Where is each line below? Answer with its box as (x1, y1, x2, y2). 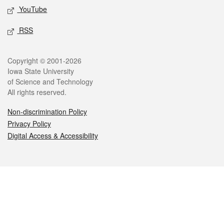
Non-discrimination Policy (7, 106, 87, 117)
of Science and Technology (7, 76, 93, 87)
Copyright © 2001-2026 (7, 55, 81, 66)
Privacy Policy (7, 118, 51, 129)
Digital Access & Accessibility (7, 130, 98, 141)
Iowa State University (7, 66, 74, 76)
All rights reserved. (7, 87, 66, 97)
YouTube (17, 4, 47, 14)
